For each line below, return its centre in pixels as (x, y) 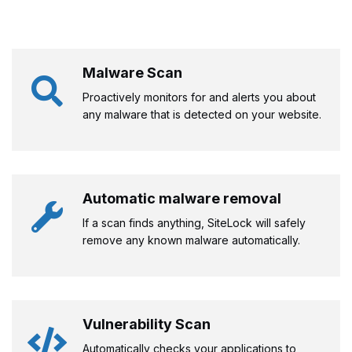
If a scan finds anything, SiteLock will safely (194, 222)
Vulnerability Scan (147, 324)
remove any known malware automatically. (191, 240)
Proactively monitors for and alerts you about (199, 97)
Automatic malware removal (182, 198)
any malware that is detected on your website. (202, 114)
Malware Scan (132, 72)
